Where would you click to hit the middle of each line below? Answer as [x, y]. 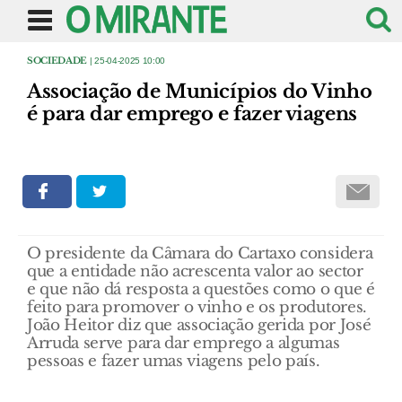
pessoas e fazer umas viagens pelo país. [174, 361]
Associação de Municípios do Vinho [200, 92]
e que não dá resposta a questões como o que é [201, 289]
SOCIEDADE [57, 61]
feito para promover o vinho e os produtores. [197, 307]
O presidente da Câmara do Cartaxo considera [200, 253]
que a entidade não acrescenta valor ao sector [195, 271]
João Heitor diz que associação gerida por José [199, 325]
